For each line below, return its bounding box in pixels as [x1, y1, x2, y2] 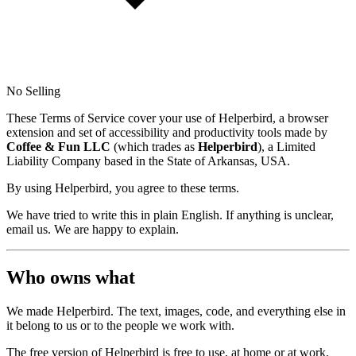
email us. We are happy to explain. [6, 222, 179, 236]
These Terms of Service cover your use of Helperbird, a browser [6, 110, 328, 125]
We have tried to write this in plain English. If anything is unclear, [6, 207, 334, 222]
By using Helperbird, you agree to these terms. [6, 180, 239, 195]
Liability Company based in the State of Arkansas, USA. [6, 153, 290, 168]
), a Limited [257, 139, 315, 153]
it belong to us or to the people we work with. [6, 318, 234, 332]
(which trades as [110, 139, 198, 153]
